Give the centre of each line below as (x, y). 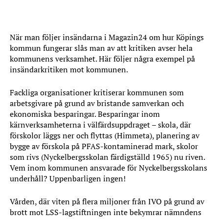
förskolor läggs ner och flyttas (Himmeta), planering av (105, 135)
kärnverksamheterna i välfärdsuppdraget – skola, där (100, 125)
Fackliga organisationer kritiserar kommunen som (97, 92)
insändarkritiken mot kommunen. (69, 69)
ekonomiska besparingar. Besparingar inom (85, 114)
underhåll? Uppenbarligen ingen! (68, 178)
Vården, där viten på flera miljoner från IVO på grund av (107, 201)
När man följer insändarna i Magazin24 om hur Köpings (107, 37)
